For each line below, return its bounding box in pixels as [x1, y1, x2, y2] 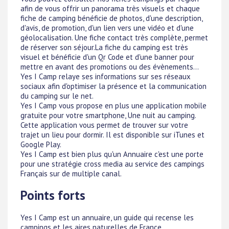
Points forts [20, 187, 85, 203]
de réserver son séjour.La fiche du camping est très [20, 42, 188, 52]
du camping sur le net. [20, 91, 94, 101]
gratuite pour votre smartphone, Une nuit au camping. [20, 110, 196, 120]
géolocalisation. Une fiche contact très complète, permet [20, 33, 208, 42]
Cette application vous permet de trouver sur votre [20, 120, 188, 130]
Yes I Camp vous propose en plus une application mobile [20, 101, 207, 110]
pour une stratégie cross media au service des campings [20, 159, 204, 169]
